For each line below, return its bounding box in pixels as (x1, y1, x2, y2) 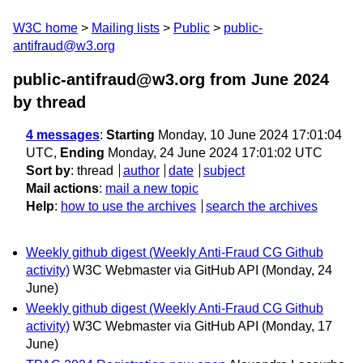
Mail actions (26, 181, 99, 195)
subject (203, 164, 245, 177)
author (122, 164, 160, 177)
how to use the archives (61, 199, 196, 213)
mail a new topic (105, 181, 199, 195)
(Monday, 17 (262, 319, 332, 334)
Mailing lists (92, 21, 160, 35)
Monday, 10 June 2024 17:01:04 (155, 128, 342, 142)
